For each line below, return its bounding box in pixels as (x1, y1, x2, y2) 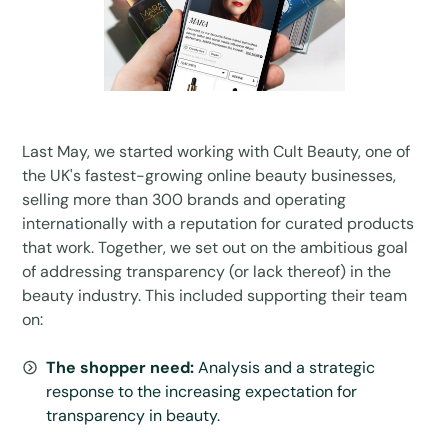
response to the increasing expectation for (46, 380, 358, 402)
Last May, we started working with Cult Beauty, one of (22, 140, 411, 162)
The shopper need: (46, 356, 199, 378)
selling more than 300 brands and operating (22, 188, 347, 210)
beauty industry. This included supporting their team (22, 284, 408, 306)
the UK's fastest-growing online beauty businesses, (22, 164, 397, 186)
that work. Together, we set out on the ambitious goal (22, 236, 409, 258)
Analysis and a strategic (198, 356, 376, 378)
